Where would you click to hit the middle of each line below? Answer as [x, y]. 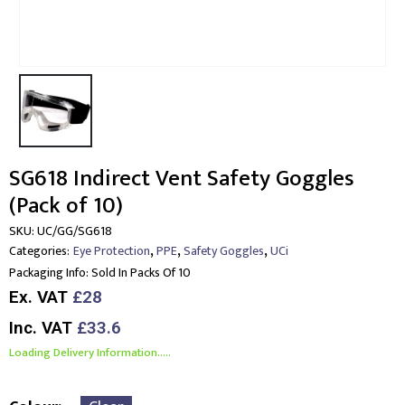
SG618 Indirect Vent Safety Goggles [182, 178]
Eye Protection [112, 250]
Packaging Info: [49, 272]
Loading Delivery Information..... [90, 352]
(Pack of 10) [66, 205]
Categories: [39, 250]
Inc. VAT [43, 327]
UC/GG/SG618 [75, 231]
